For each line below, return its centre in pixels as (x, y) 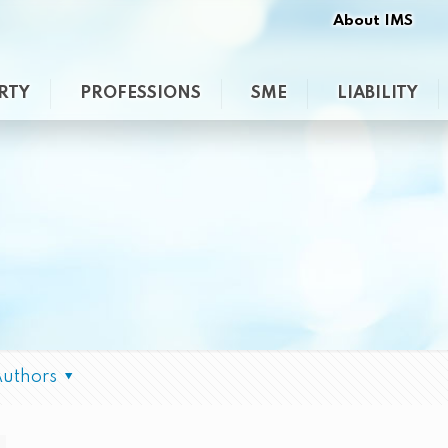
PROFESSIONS (140, 93)
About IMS (373, 21)
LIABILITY (377, 93)
